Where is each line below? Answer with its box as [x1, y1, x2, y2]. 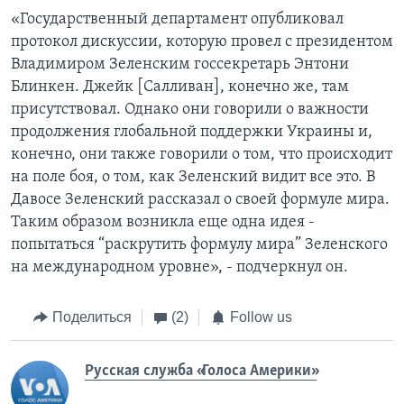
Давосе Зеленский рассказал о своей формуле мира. [11, 191, 390, 209]
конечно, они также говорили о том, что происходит [11, 146, 392, 164]
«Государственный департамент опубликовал [11, 11, 344, 29]
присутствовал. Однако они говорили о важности [11, 101, 369, 119]
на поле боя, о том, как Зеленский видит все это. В [11, 169, 375, 187]
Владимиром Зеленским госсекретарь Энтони [11, 56, 349, 74]
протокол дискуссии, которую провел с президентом [11, 33, 393, 51]
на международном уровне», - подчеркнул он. [11, 259, 348, 277]
